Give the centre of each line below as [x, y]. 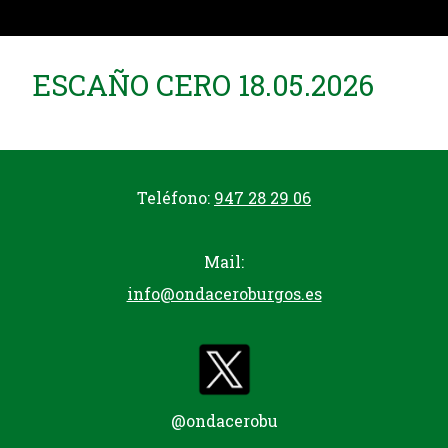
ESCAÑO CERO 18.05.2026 [203, 85]
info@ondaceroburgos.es [224, 293]
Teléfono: [175, 197]
